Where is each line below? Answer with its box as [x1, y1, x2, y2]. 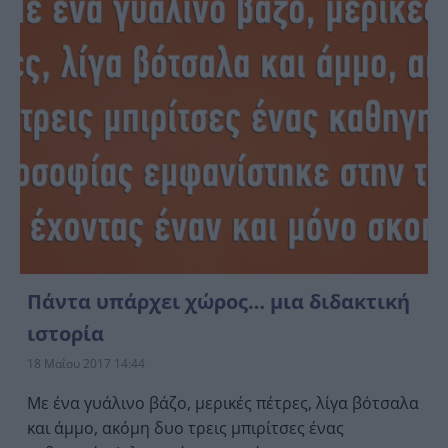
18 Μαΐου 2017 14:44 [27, 354, 145, 372]
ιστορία [27, 319, 104, 347]
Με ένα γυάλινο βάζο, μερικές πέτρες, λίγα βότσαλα [27, 391, 419, 414]
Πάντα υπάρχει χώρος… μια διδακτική [27, 287, 410, 315]
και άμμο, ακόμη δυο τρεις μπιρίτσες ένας [27, 416, 344, 439]
